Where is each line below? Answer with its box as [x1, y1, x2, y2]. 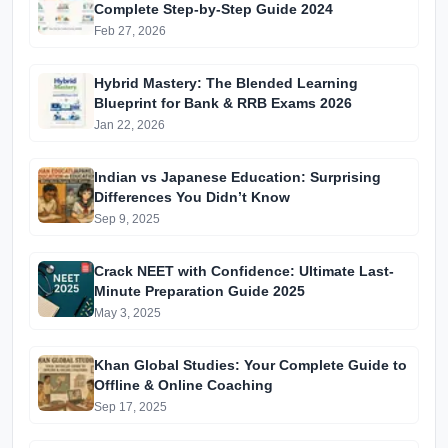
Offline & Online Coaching [94, 377, 273, 394]
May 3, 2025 [94, 306, 161, 321]
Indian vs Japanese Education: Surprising [94, 169, 381, 186]
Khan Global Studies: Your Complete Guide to [94, 357, 407, 374]
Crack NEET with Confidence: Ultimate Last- [94, 263, 394, 280]
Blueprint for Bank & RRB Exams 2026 [94, 95, 352, 112]
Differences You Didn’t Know [94, 189, 290, 206]
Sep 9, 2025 [94, 212, 160, 227]
